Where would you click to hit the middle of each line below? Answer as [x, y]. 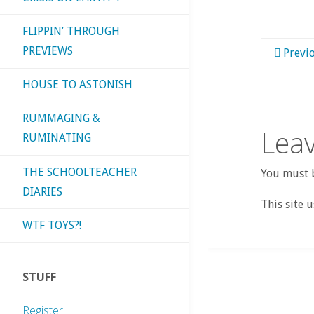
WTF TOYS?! [52, 225]
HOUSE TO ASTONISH [77, 85]
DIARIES [42, 191]
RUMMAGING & [61, 118]
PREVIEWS [48, 50]
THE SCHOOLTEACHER [80, 172]
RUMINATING [57, 138]
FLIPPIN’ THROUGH [71, 31]
